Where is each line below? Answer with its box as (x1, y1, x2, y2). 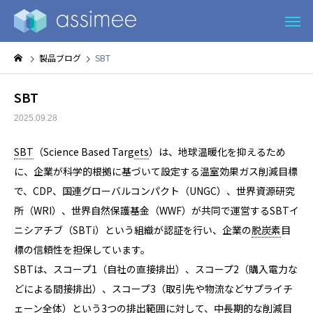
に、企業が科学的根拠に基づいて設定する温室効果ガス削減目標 (14, 164, 298, 178)
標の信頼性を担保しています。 (14, 242, 150, 256)
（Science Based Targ (34, 145, 134, 159)
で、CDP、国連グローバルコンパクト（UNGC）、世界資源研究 (14, 184, 295, 198)
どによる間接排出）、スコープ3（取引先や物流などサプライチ (14, 282, 293, 296)
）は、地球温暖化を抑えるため (149, 145, 286, 159)
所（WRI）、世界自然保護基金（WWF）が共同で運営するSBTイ (14, 203, 299, 217)
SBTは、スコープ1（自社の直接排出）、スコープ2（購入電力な (14, 262, 298, 276)
